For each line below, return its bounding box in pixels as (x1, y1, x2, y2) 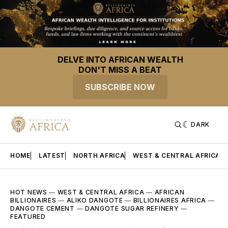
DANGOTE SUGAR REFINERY (84, 205, 179, 213)
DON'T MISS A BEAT (78, 65, 162, 75)
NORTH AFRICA (73, 152, 125, 160)
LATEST (38, 152, 66, 160)
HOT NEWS (10, 188, 47, 196)
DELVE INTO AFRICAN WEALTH (57, 54, 183, 65)
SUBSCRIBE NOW (85, 82, 155, 93)
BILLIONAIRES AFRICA (133, 196, 207, 205)
